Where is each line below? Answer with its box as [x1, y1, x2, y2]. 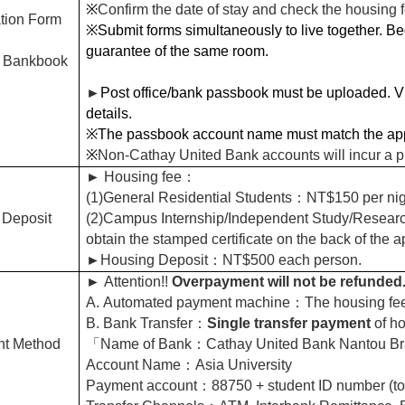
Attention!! [104, 273, 172, 289]
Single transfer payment [207, 315, 371, 331]
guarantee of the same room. [86, 42, 268, 59]
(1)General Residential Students [86, 189, 292, 205]
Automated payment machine [103, 294, 290, 310]
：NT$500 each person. [208, 251, 362, 268]
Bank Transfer [103, 315, 193, 331]
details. [86, 105, 132, 121]
